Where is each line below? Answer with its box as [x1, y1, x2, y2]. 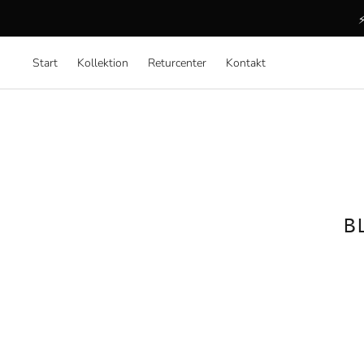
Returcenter [148, 54, 206, 71]
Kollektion [77, 54, 128, 71]
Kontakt [226, 54, 266, 71]
